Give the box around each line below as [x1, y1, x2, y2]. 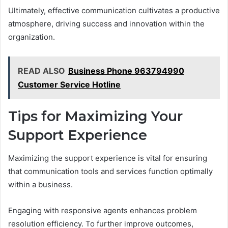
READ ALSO [18, 66, 65, 76]
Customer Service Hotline [18, 79, 121, 90]
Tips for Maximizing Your [8, 108, 183, 125]
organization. [8, 32, 55, 42]
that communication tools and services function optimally [8, 166, 213, 176]
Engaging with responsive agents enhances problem [8, 205, 197, 215]
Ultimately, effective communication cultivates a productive [8, 6, 220, 16]
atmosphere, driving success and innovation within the [8, 19, 205, 29]
